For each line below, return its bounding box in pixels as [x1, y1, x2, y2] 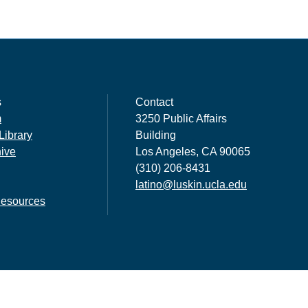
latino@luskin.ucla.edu [135, 179, 247, 190]
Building [135, 129, 176, 141]
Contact [135, 96, 173, 108]
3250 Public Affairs [135, 113, 227, 124]
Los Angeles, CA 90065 [135, 146, 250, 157]
